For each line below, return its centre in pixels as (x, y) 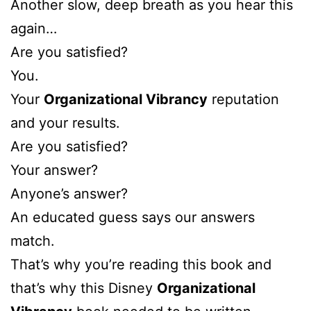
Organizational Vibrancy (126, 99)
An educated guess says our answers (133, 217)
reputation (243, 99)
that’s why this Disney (84, 288)
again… (34, 28)
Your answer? (54, 170)
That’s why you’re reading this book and (141, 264)
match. (33, 241)
